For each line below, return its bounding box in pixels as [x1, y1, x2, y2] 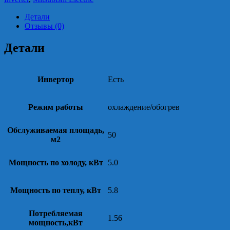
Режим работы [28, 102, 83, 111]
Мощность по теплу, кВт [10, 185, 101, 195]
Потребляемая [29, 208, 83, 218]
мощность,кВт [29, 218, 83, 227]
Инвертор [37, 74, 74, 84]
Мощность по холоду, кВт [8, 158, 103, 167]
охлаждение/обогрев [108, 102, 180, 111]
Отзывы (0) [25, 21, 64, 30]
